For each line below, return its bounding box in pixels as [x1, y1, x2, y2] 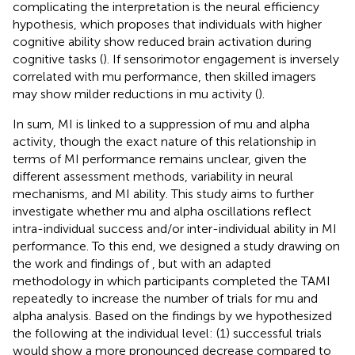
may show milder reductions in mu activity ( [13, 86, 258, 101]
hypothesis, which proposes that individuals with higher [13, 16, 322, 32]
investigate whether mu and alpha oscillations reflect [13, 203, 311, 219]
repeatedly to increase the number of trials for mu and [13, 290, 318, 306]
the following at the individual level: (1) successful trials [13, 325, 322, 341]
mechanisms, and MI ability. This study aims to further [13, 185, 314, 201]
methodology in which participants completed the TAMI [13, 273, 330, 288]
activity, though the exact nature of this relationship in [13, 133, 316, 149]
